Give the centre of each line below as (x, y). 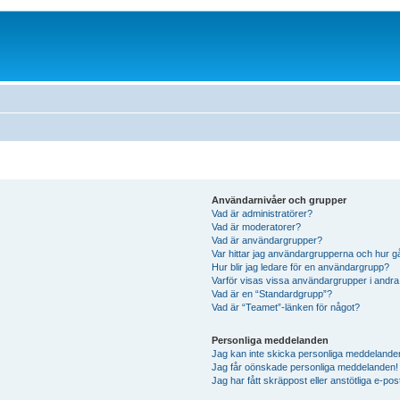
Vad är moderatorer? (256, 226)
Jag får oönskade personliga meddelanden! (304, 367)
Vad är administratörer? (262, 213)
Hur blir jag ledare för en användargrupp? (300, 267)
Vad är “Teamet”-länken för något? (285, 307)
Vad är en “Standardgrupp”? (271, 293)
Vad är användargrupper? (267, 240)
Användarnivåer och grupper (279, 200)
